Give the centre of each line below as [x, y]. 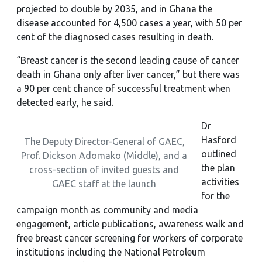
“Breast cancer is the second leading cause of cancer [128, 60]
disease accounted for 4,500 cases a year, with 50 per [129, 23]
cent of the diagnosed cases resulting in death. [115, 37]
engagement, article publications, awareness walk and [130, 224]
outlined [219, 154]
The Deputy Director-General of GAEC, [104, 142]
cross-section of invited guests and [104, 170]
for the [216, 196]
